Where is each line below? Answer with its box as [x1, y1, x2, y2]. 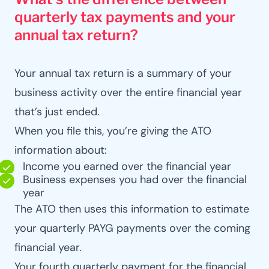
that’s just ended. [14, 104, 100, 119]
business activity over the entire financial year [14, 85, 242, 100]
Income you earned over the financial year [23, 159, 231, 174]
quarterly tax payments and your [14, 8, 235, 26]
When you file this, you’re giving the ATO [14, 123, 211, 138]
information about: [14, 142, 107, 157]
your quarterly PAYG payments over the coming [14, 220, 250, 235]
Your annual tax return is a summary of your [14, 65, 232, 80]
